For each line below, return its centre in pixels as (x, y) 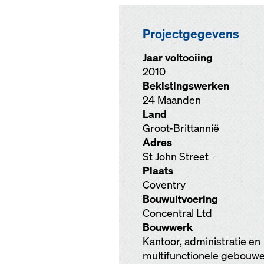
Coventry (164, 185)
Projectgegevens (191, 34)
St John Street (176, 156)
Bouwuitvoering (180, 199)
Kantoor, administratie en (202, 241)
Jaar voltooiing (178, 57)
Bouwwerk (168, 227)
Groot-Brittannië (181, 128)
